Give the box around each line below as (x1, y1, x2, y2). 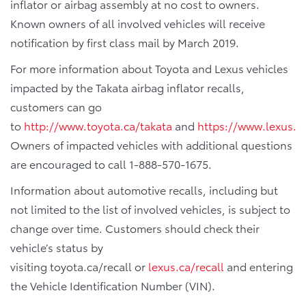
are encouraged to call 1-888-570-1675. (10, 156, 212, 171)
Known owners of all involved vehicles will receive (10, 15, 265, 31)
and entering (224, 258, 293, 274)
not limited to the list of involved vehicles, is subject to (10, 201, 290, 217)
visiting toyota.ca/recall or (10, 258, 148, 274)
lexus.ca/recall (148, 258, 224, 274)
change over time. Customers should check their (10, 220, 260, 236)
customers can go (10, 98, 102, 114)
